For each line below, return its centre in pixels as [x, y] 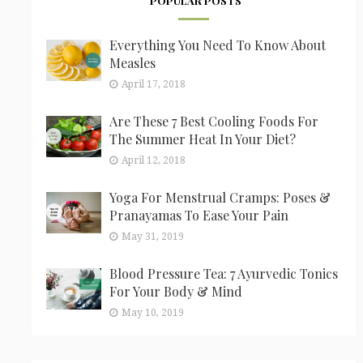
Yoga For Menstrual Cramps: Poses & [220, 197]
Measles [132, 62]
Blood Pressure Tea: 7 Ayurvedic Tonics [223, 273]
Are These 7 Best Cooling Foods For [214, 121]
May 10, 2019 [152, 312]
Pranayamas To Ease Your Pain [199, 215]
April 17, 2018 [153, 84]
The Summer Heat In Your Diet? [202, 139]
